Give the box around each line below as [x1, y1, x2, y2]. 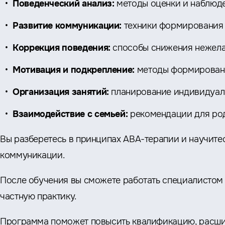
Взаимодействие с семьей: [13, 108, 128, 120]
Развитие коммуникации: [13, 20, 122, 31]
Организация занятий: [13, 86, 109, 97]
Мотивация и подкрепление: [13, 64, 135, 75]
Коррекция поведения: [13, 42, 113, 53]
